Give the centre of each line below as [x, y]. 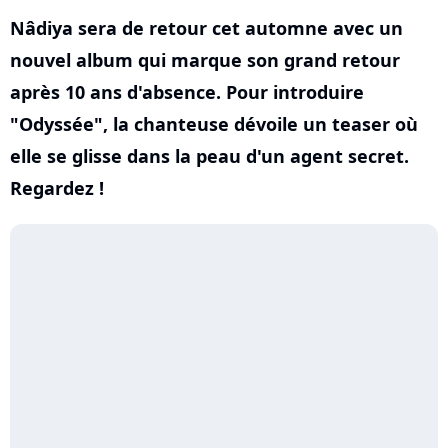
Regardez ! [57, 188]
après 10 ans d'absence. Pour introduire [187, 92]
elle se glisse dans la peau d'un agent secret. [209, 156]
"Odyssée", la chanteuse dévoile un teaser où [214, 124]
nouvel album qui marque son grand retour [205, 60]
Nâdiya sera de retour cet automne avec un [206, 28]
